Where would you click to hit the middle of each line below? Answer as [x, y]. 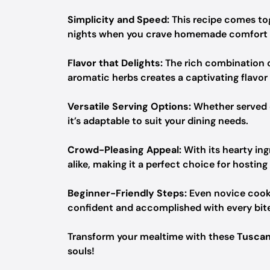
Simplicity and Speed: [118, 20]
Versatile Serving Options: [129, 106]
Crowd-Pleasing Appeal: [124, 150]
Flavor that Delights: [115, 63]
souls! [81, 251]
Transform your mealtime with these [152, 237]
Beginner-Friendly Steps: [127, 193]
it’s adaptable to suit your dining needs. [158, 121]
